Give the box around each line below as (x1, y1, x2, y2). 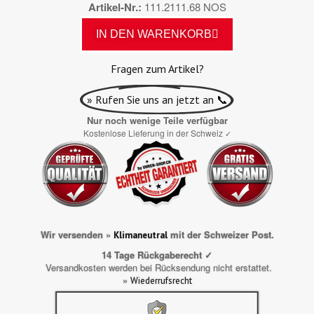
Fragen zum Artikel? (110, 61, 204, 76)
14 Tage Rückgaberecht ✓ (102, 247, 212, 261)
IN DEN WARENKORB (95, 27, 212, 40)
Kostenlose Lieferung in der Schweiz (83, 126, 225, 139)
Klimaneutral (113, 228, 168, 241)
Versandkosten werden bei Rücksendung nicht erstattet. (42, 260, 272, 274)
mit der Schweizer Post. (167, 227, 274, 241)
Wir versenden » (40, 227, 114, 241)
